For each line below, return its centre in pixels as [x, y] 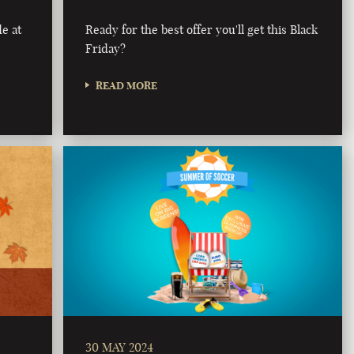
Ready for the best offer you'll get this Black [202, 29]
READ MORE [127, 85]
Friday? [106, 48]
